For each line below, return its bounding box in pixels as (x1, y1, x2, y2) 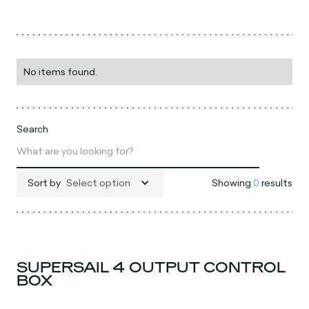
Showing (211, 176, 253, 190)
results (259, 176, 292, 190)
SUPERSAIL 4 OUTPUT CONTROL (17, 259, 286, 277)
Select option (66, 176, 131, 190)
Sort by (28, 176, 61, 190)
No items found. (23, 64, 98, 79)
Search (17, 122, 49, 137)
